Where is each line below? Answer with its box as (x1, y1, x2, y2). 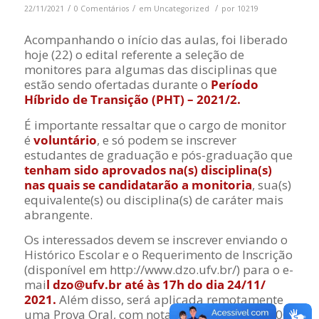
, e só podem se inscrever (96, 131, 236, 148)
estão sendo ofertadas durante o (23, 76, 208, 93)
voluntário (33, 131, 97, 148)
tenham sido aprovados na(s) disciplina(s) (23, 161, 272, 178)
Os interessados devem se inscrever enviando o (23, 231, 288, 249)
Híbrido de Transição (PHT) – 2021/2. (23, 91, 244, 108)
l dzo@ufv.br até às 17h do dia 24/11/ (46, 276, 266, 293)
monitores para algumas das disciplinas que (23, 61, 277, 78)
